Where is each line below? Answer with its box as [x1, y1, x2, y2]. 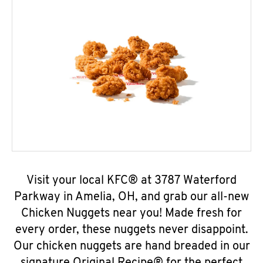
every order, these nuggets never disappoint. [15, 224, 248, 236]
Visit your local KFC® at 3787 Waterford [26, 175, 237, 187]
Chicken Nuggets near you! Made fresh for [21, 208, 242, 220]
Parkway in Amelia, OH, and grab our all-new [14, 191, 249, 203]
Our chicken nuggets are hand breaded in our [13, 241, 250, 252]
